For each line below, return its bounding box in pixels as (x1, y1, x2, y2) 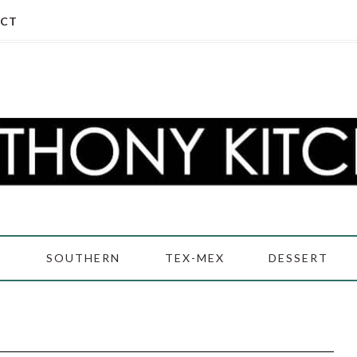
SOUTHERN (46, 251, 121, 265)
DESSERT (268, 251, 328, 265)
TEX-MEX (164, 251, 225, 265)
